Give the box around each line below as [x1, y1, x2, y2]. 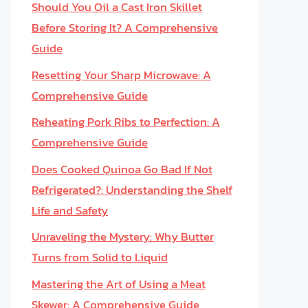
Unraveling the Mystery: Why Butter [32, 228, 214, 245]
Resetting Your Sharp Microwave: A [32, 65, 211, 84]
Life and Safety [32, 201, 108, 219]
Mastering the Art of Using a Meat [32, 274, 206, 293]
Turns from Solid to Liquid [32, 248, 168, 266]
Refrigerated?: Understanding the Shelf [32, 180, 232, 199]
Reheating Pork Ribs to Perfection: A [32, 113, 220, 131]
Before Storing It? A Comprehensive [32, 19, 218, 36]
